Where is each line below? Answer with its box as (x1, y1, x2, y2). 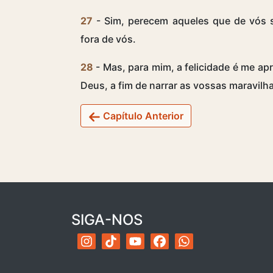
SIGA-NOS (71, 210, 143, 229)
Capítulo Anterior (101, 109, 183, 122)
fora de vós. (80, 32, 136, 45)
